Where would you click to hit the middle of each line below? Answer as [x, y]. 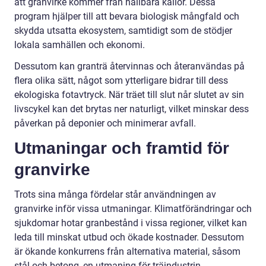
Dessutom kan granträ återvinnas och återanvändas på [129, 66]
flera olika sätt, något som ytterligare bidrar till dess [121, 80]
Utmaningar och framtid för [122, 148]
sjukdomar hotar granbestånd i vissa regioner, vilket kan [131, 223]
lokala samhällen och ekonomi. [80, 45]
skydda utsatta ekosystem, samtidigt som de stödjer [123, 30]
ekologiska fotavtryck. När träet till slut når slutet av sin [129, 94]
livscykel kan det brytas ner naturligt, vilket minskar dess [132, 109]
